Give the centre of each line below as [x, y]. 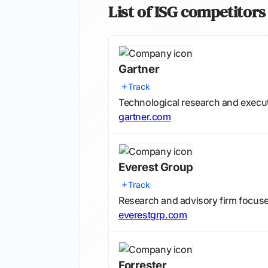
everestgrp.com [153, 215]
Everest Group [156, 167]
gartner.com [145, 117]
